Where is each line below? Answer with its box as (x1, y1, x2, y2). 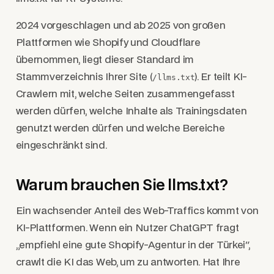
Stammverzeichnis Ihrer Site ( (15, 72, 153, 82)
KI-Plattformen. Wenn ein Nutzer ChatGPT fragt (15, 223, 239, 234)
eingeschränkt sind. (15, 140, 107, 150)
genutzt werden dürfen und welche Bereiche (15, 123, 225, 133)
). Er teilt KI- (194, 72, 247, 82)
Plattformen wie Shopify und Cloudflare (15, 37, 201, 48)
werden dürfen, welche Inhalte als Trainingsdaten (15, 106, 247, 116)
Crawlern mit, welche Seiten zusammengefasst (15, 89, 235, 99)
